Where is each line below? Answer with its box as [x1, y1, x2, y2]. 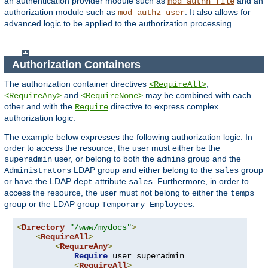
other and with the [4, 102, 75, 112]
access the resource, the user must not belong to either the [4, 188, 230, 198]
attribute [93, 176, 129, 187]
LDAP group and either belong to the [71, 165, 215, 175]
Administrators [4, 166, 71, 176]
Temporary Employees [102, 200, 193, 210]
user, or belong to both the [52, 154, 157, 164]
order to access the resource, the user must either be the [4, 143, 220, 153]
